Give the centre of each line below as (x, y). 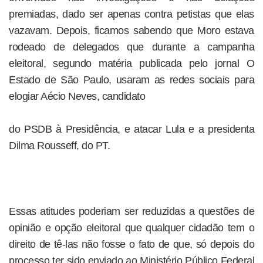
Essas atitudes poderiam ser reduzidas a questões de (131, 211)
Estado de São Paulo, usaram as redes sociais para (131, 80)
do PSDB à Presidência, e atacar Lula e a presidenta (131, 129)
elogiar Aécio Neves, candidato (77, 96)
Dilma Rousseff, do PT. (59, 146)
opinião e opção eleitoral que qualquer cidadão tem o (131, 228)
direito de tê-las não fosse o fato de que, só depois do (131, 244)
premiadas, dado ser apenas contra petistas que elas (131, 14)
